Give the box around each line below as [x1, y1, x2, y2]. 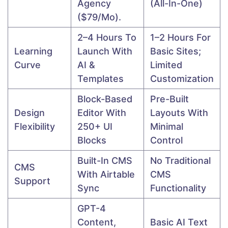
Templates [77, 73, 124, 84]
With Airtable [77, 169, 135, 180]
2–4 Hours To [77, 32, 136, 43]
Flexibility [14, 121, 55, 132]
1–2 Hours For [150, 32, 211, 43]
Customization [150, 73, 214, 84]
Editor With [77, 107, 126, 119]
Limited [150, 60, 182, 71]
